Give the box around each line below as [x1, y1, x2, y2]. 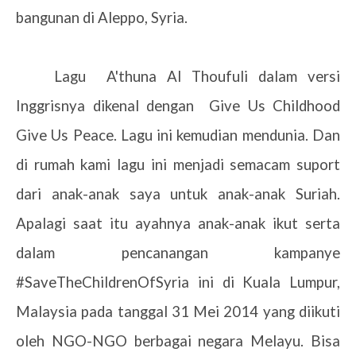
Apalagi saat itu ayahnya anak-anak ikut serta [16, 215, 340, 232]
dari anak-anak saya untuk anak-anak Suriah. [16, 185, 340, 203]
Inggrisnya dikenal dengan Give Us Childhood [16, 97, 340, 114]
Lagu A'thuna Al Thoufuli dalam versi [54, 68, 340, 85]
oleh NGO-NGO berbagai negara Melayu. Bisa [16, 332, 340, 350]
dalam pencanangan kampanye [16, 244, 340, 261]
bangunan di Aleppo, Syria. [16, 9, 188, 26]
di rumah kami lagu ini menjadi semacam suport [16, 156, 340, 173]
